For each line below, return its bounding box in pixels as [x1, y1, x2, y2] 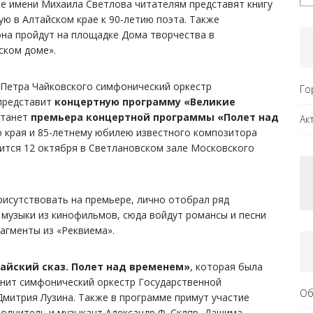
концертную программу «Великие [54, 95, 235, 109]
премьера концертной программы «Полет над [31, 110, 279, 124]
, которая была [190, 260, 263, 274]
